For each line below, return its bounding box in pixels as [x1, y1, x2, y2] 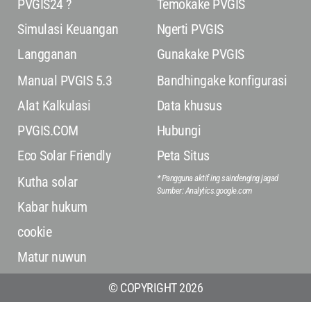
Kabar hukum [17, 199, 87, 216]
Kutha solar [17, 174, 78, 191]
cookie [17, 224, 52, 241]
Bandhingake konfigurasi [156, 72, 287, 90]
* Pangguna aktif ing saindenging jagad [156, 173, 278, 184]
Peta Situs [156, 147, 210, 165]
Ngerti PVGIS [156, 21, 224, 38]
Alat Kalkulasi [17, 97, 91, 115]
